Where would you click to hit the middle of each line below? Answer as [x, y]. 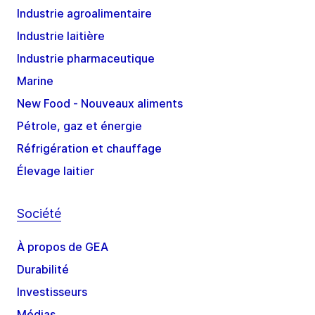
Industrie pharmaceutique [86, 59]
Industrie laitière [61, 36]
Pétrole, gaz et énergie [79, 126]
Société [39, 214]
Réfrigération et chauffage [89, 149]
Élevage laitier [56, 171]
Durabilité [43, 270]
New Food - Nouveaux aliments [100, 104]
